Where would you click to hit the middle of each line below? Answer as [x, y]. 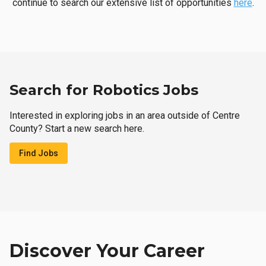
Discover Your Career [107, 251]
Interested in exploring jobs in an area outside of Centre [125, 115]
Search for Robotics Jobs [104, 90]
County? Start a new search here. [77, 129]
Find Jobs [39, 153]
